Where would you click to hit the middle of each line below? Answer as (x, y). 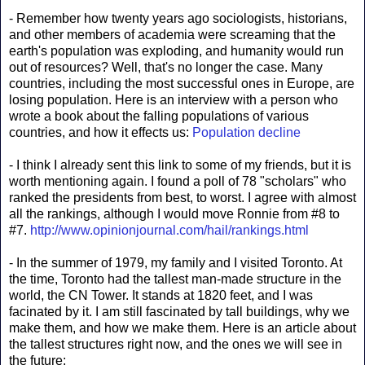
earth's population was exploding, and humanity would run (176, 51)
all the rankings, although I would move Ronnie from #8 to (174, 213)
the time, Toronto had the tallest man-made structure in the (175, 279)
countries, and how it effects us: (101, 132)
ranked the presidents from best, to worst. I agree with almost (182, 197)
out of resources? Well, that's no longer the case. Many (166, 67)
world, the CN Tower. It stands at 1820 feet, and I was (161, 295)
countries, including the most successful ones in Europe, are (182, 83)
